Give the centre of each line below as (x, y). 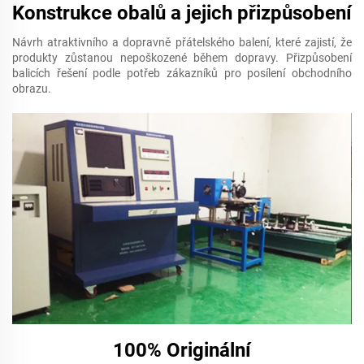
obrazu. (32, 88)
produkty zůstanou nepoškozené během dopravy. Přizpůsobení (182, 57)
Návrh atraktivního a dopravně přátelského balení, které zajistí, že (182, 42)
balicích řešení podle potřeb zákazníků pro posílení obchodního (182, 73)
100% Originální (182, 351)
